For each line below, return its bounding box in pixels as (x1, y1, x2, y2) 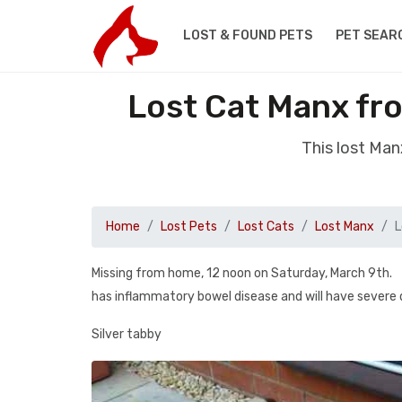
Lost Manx (315, 219, 374, 234)
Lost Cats (238, 219, 294, 234)
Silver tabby (92, 327, 162, 342)
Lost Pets (161, 219, 217, 234)
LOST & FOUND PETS (182, 28, 312, 43)
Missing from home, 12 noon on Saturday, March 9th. (92, 266, 392, 281)
